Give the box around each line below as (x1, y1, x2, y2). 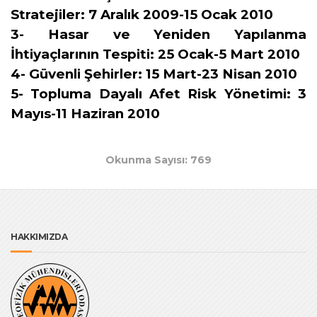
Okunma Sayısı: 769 (105, 153, 212, 166)
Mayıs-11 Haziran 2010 (11, 105, 160, 122)
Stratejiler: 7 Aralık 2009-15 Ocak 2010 (11, 6, 273, 23)
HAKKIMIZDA (11, 231, 67, 242)
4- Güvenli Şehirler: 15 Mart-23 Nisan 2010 (11, 66, 297, 82)
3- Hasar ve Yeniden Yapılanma (11, 26, 306, 42)
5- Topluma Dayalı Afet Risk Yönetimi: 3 (11, 86, 306, 102)
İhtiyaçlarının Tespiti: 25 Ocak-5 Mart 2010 (11, 46, 300, 62)
